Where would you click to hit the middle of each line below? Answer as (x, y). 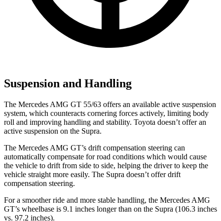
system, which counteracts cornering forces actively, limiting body (106, 113)
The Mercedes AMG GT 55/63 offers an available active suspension (110, 105)
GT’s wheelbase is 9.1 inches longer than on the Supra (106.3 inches (110, 209)
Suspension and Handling (68, 84)
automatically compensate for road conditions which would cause (105, 157)
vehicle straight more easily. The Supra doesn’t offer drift (92, 175)
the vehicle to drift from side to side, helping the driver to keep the (106, 166)
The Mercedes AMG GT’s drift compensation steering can (94, 148)
